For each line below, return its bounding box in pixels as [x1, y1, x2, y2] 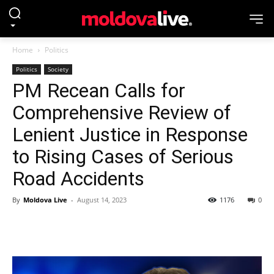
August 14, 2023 [77, 195, 127, 204]
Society [48, 65, 68, 73]
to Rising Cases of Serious [12, 145, 234, 168]
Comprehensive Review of [12, 101, 231, 124]
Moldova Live [23, 195, 67, 204]
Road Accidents [12, 167, 144, 190]
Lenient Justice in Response [12, 123, 248, 146]
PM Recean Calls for [12, 79, 185, 102]
